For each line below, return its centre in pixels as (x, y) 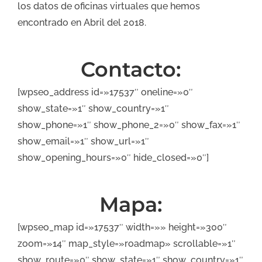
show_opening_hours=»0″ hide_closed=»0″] (113, 157)
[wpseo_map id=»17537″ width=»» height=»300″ (122, 227)
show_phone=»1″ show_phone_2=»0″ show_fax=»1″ (129, 125)
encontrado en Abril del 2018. (82, 22)
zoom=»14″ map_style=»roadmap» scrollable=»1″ (127, 243)
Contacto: (131, 69)
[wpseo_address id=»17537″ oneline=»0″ (105, 92)
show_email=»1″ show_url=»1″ (83, 141)
